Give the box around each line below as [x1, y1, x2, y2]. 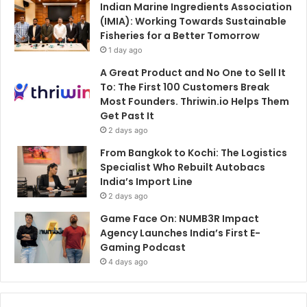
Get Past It [100, 109, 154, 123]
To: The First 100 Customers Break [100, 80, 269, 95]
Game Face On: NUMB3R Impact [100, 212, 259, 226]
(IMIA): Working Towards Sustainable [100, 14, 286, 29]
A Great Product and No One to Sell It [100, 66, 286, 80]
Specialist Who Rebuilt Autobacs [100, 160, 265, 175]
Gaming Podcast [100, 241, 186, 255]
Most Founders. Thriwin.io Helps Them [100, 95, 289, 109]
